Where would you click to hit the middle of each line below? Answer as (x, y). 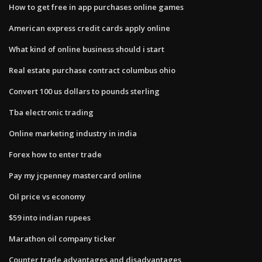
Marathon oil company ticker (62, 238)
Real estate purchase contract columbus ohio (92, 70)
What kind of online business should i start (87, 49)
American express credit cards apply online (89, 28)
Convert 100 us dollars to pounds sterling (84, 91)
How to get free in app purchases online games (96, 7)
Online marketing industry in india (73, 133)
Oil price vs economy (47, 196)
